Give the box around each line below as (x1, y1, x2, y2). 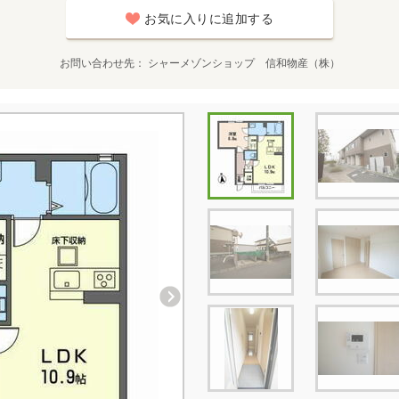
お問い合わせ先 (59, 57, 134, 69)
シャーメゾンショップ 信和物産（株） (147, 57, 340, 69)
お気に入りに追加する (144, 12, 273, 26)
